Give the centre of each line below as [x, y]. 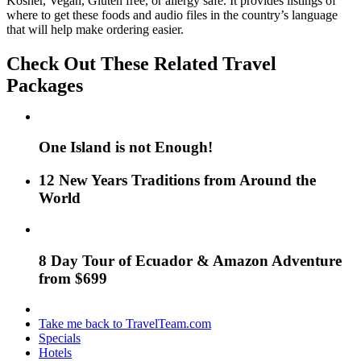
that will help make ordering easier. [95, 29]
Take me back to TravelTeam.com [125, 324]
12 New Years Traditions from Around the [177, 180]
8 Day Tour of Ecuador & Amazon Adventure [190, 260]
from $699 [73, 278]
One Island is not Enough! [126, 147]
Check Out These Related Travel [141, 63]
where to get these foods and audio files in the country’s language [172, 15]
